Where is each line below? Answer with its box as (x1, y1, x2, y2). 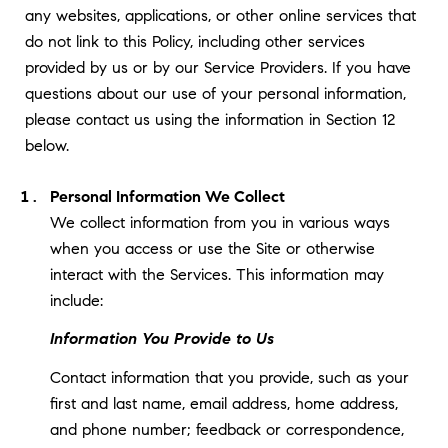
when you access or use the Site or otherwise (49, 238, 375, 258)
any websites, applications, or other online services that (25, 5, 416, 25)
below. (25, 135, 69, 155)
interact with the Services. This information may (49, 264, 384, 284)
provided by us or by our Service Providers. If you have (25, 57, 411, 77)
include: (49, 290, 103, 310)
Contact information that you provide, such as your (49, 367, 409, 387)
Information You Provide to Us (49, 329, 274, 349)
